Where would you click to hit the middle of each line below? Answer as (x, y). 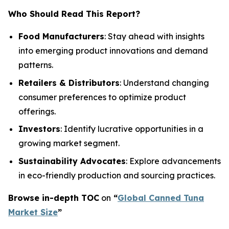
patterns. (36, 65)
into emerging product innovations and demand (113, 51)
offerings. (37, 111)
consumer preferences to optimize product (102, 97)
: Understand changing (164, 83)
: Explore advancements (173, 161)
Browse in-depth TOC (54, 198)
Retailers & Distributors (69, 83)
